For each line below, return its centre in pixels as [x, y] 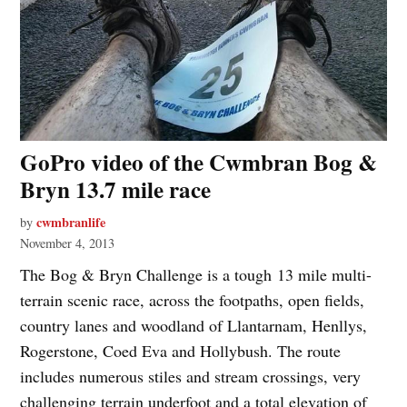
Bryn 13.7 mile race [116, 189]
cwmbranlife [71, 222]
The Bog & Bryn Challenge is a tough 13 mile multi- [196, 274]
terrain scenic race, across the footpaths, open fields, [193, 299]
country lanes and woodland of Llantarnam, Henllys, [194, 325]
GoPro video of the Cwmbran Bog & [199, 162]
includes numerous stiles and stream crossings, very [191, 376]
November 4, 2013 [68, 243]
